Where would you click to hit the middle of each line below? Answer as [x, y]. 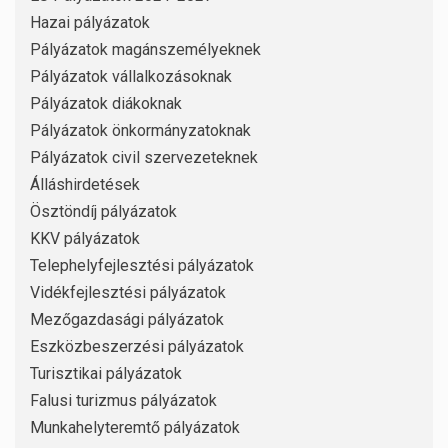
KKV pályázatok [85, 239]
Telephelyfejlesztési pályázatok [142, 266]
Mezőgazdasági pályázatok [127, 320]
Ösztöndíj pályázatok [103, 212]
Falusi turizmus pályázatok [123, 401]
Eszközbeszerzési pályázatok [137, 347]
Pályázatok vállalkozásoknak [131, 77]
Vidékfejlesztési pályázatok [128, 293]
